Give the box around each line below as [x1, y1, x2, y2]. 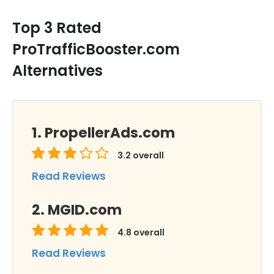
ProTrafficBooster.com [12, 39, 180, 59]
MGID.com [48, 200, 122, 220]
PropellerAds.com [45, 123, 175, 143]
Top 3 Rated [12, 18, 102, 38]
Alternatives [12, 61, 103, 81]
